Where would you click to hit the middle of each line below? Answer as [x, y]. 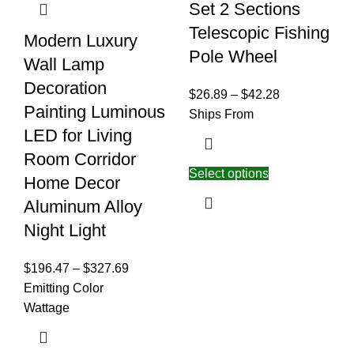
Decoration [65, 88]
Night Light [65, 230]
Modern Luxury [81, 40]
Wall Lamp [64, 64]
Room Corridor [80, 159]
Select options [229, 173]
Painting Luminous [94, 111]
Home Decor [72, 183]
